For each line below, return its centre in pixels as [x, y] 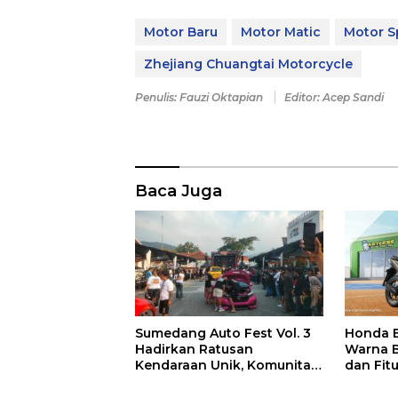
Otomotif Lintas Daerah [213, 381]
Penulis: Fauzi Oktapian [200, 98]
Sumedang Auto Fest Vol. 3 [223, 333]
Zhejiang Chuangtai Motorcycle [248, 64]
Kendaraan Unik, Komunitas [227, 365]
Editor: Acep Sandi [334, 98]
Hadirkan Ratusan [194, 349]
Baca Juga [179, 191]
